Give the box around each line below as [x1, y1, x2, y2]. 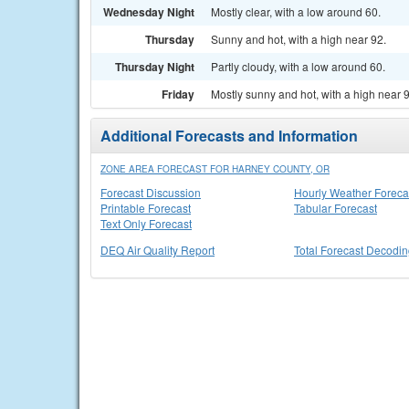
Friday [162, 86, 194, 102]
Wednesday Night [103, 4, 194, 20]
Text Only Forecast [100, 215, 192, 231]
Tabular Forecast [294, 200, 377, 215]
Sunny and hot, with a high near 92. [211, 31, 386, 47]
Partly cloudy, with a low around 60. [211, 58, 385, 74]
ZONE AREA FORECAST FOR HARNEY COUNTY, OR [100, 163, 330, 175]
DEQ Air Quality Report [100, 242, 215, 257]
